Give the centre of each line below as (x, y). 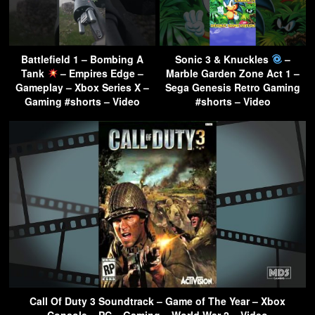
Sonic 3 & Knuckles (223, 59)
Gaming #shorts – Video (82, 101)
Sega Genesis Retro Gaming (233, 87)
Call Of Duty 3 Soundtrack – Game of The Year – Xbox (157, 301)
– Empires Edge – (101, 73)
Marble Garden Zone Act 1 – (233, 73)
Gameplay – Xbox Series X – (82, 87)
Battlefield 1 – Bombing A (82, 59)
